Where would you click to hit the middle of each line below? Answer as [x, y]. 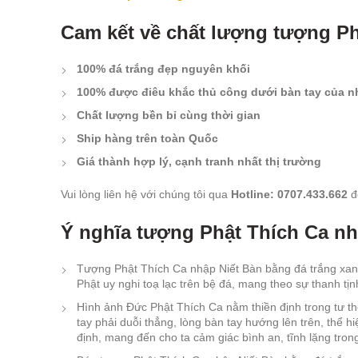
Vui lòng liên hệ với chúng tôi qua [146, 195]
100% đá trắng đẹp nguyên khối [163, 69]
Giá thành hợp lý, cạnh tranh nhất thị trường [199, 162]
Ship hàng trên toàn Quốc [147, 139]
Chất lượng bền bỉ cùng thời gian [169, 115]
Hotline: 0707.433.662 [291, 195]
